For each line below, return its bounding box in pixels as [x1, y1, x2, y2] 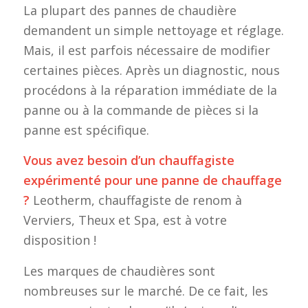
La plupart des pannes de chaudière [23, 1, 236, 19]
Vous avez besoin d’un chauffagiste [23, 152, 234, 169]
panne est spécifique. [23, 121, 149, 138]
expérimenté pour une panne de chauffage [23, 172, 282, 189]
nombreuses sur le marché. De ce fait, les [23, 282, 268, 299]
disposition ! [23, 232, 96, 249]
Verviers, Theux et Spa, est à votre [23, 212, 227, 229]
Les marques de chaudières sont [23, 262, 215, 279]
